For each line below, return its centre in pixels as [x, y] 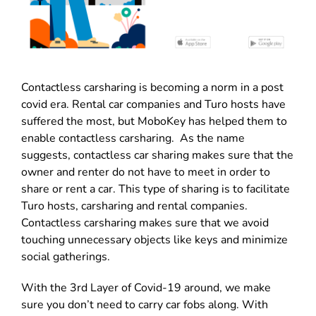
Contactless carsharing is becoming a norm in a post [152, 87]
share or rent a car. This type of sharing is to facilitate [156, 189]
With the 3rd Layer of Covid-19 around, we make [146, 287]
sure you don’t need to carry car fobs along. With [145, 304]
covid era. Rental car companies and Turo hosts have [153, 104]
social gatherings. [66, 256]
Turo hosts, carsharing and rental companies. [134, 206]
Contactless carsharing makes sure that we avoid [145, 223]
